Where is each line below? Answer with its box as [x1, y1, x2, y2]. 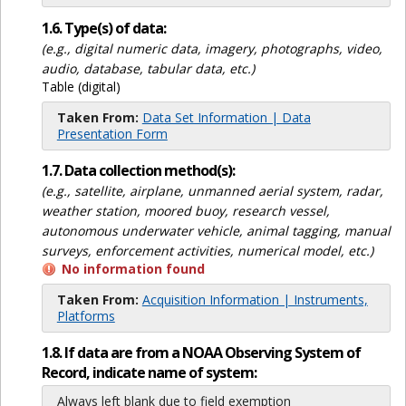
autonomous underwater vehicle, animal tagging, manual [41, 221, 391, 239]
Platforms [56, 306, 115, 324]
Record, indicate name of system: [41, 362, 256, 382]
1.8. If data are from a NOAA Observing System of [41, 342, 361, 362]
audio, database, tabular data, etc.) [41, 59, 255, 77]
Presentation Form [56, 124, 168, 142]
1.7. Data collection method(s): [41, 159, 235, 180]
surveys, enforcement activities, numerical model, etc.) [41, 241, 373, 259]
